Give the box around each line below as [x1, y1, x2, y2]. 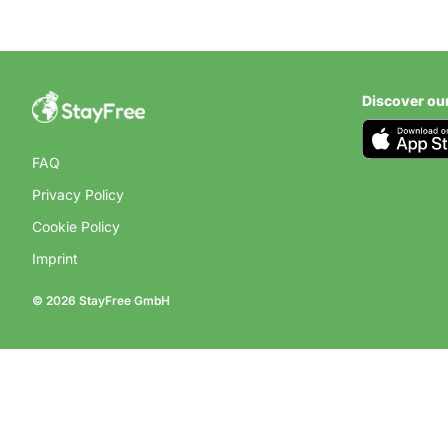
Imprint [32, 250, 78, 267]
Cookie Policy [32, 218, 120, 235]
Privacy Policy [32, 186, 124, 203]
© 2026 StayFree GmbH [32, 293, 170, 308]
